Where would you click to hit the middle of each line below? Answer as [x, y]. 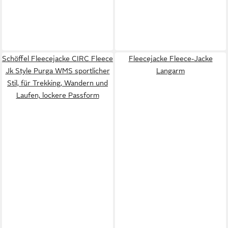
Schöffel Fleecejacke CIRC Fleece [58, 58]
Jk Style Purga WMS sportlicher [58, 70]
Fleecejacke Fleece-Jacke [170, 58]
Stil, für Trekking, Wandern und [58, 83]
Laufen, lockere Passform [58, 95]
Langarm [170, 70]
